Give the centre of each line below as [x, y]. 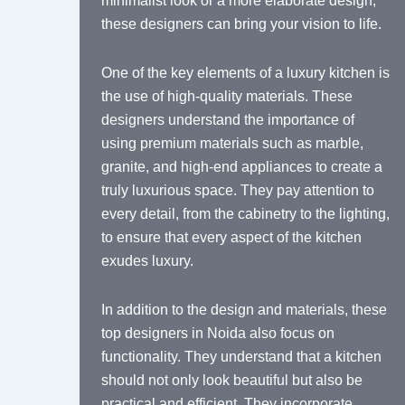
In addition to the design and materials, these [244, 310]
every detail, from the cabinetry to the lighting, [245, 214]
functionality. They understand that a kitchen [241, 357]
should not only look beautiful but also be [232, 381]
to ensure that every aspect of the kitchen [231, 238]
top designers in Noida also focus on [218, 334]
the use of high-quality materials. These [227, 97]
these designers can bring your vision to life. [241, 24]
